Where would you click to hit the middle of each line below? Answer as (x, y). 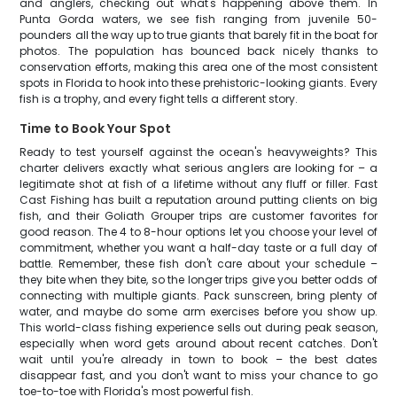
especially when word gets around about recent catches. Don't (198, 343)
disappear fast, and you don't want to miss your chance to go (198, 375)
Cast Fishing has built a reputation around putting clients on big (198, 200)
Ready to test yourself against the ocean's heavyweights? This (198, 152)
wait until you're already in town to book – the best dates (198, 359)
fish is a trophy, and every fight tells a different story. (159, 99)
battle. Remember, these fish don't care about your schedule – (198, 264)
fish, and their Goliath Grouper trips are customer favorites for (198, 216)
